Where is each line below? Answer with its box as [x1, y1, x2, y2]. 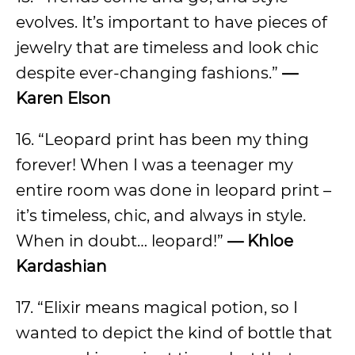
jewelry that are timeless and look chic [16, 38, 319, 57]
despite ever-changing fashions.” [16, 63, 278, 82]
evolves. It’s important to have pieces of [16, 13, 327, 32]
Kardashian [16, 257, 107, 276]
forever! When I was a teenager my [16, 155, 293, 174]
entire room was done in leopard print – [16, 181, 331, 200]
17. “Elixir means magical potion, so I [16, 298, 298, 317]
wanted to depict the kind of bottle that [16, 323, 332, 342]
